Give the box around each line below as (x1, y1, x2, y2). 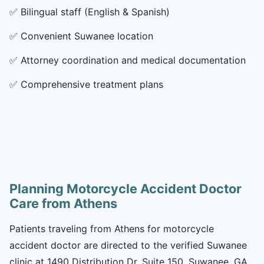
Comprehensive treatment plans (21, 78, 163, 90)
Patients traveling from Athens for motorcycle (9, 222, 214, 235)
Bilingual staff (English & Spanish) (21, 5, 170, 18)
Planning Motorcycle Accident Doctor (9, 180, 242, 196)
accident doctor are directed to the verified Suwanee (9, 239, 247, 251)
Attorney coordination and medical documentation (21, 54, 246, 66)
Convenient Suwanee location (21, 29, 153, 42)
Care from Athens (9, 195, 117, 211)
